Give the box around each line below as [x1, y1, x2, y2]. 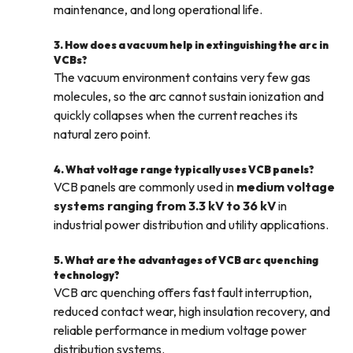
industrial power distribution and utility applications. [54, 217, 329, 233]
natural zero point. [54, 126, 150, 143]
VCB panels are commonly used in [54, 179, 236, 195]
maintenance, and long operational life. [54, 2, 262, 18]
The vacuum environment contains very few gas [54, 69, 310, 86]
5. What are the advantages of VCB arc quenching [54, 254, 318, 267]
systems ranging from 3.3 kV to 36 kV [54, 198, 276, 214]
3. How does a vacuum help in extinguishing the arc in [54, 39, 329, 52]
